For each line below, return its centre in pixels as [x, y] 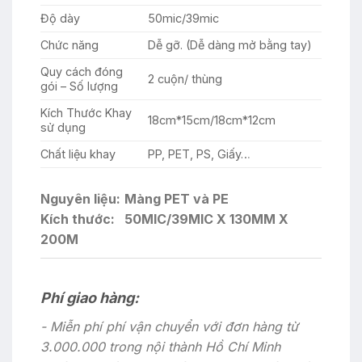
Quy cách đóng [82, 71]
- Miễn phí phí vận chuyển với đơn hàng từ [169, 326]
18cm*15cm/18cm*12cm [212, 120]
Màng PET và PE [175, 198]
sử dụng [63, 127]
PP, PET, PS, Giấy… [200, 154]
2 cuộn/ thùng [185, 78]
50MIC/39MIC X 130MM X [205, 219]
